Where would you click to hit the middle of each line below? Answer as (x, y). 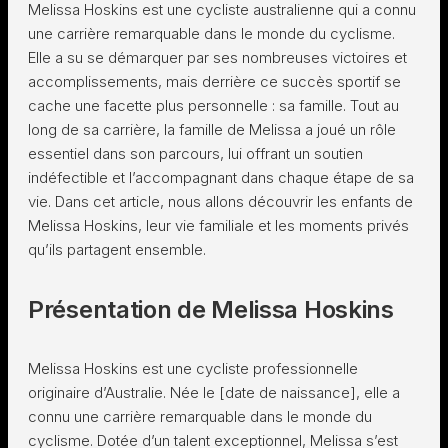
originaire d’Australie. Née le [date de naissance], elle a (214, 392)
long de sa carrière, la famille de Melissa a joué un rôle (212, 129)
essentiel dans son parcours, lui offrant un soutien (195, 153)
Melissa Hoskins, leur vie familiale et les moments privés (218, 225)
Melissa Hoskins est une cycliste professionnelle (193, 368)
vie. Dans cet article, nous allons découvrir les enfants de (220, 201)
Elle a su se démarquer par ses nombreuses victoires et (217, 57)
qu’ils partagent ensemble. (117, 249)
